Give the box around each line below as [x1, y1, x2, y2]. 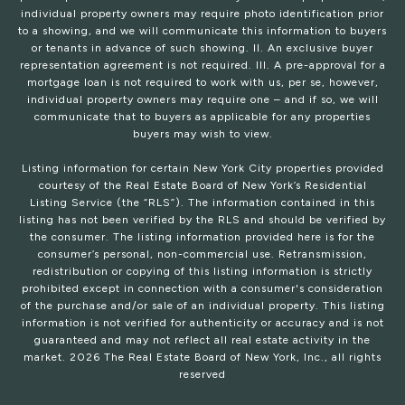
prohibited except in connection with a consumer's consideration [22, 282, 383, 296]
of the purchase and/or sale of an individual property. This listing [20, 299, 385, 313]
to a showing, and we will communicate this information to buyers [18, 24, 387, 38]
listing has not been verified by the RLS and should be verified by [19, 213, 386, 227]
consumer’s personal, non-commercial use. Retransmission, [38, 248, 367, 261]
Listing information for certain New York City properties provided [21, 162, 384, 175]
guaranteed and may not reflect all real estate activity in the [34, 334, 371, 347]
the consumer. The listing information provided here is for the [30, 231, 375, 244]
